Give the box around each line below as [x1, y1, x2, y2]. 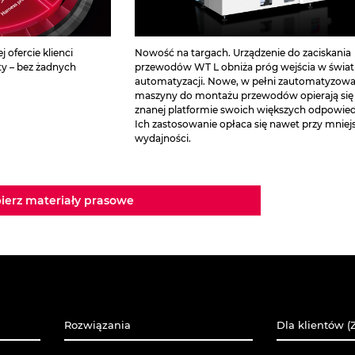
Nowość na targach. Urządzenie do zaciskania [134, 46, 351, 59]
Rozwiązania [63, 318, 131, 331]
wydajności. [134, 132, 191, 144]
